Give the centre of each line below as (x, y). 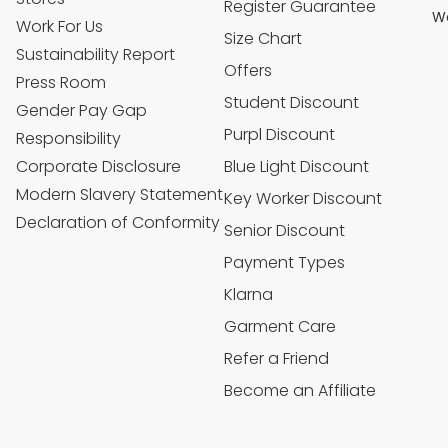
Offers (248, 71)
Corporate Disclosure (98, 167)
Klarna (248, 295)
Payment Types (284, 263)
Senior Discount (284, 231)
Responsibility (68, 139)
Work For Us (59, 27)
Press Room (61, 83)
